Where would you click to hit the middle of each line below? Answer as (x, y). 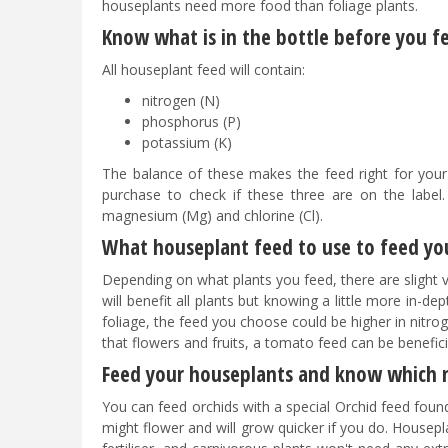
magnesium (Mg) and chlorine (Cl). (214, 216)
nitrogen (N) (181, 101)
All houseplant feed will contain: (203, 70)
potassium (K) (187, 143)
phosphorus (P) (191, 122)
